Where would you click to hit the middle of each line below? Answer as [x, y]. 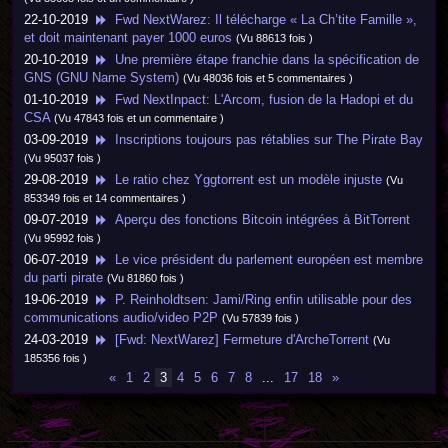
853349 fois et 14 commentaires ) [105, 198]
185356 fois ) [55, 358]
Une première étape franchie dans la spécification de [263, 59]
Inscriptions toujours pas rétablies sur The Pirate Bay [265, 139]
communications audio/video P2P [121, 317]
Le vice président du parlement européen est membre [265, 259]
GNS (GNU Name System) [101, 77]
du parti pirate [63, 277]
